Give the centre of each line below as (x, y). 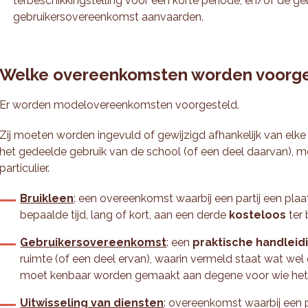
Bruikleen (47, 198)
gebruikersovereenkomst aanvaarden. (109, 17)
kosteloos (259, 215)
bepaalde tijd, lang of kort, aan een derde (125, 215)
